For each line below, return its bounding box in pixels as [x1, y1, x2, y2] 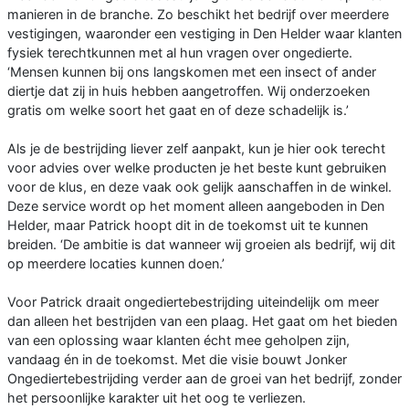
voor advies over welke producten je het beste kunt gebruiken [7, 159, 386, 175]
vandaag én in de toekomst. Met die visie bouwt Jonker [7, 351, 347, 367]
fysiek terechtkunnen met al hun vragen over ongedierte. [7, 44, 352, 60]
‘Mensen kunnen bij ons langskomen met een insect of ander [7, 63, 376, 79]
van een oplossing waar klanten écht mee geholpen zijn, [7, 331, 350, 348]
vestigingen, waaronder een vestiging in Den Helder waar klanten [7, 25, 402, 41]
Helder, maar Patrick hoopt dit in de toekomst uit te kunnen [7, 216, 368, 233]
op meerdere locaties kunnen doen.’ [7, 255, 225, 271]
